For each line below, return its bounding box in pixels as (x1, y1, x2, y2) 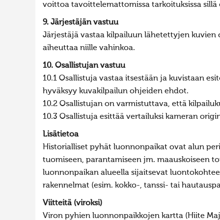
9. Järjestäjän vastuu (43, 19, 118, 27)
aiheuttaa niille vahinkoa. (43, 44, 135, 52)
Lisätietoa (43, 131, 79, 138)
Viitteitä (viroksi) (43, 199, 102, 207)
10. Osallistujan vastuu (43, 62, 125, 70)
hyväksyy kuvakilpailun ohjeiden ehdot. (43, 87, 189, 95)
